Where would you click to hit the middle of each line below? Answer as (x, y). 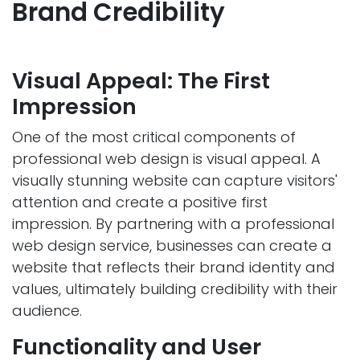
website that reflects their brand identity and (174, 268)
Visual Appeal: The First (141, 81)
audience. (47, 311)
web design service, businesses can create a (172, 246)
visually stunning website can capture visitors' (175, 181)
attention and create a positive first (140, 202)
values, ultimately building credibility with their (175, 289)
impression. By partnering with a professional (173, 224)
